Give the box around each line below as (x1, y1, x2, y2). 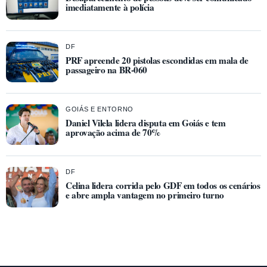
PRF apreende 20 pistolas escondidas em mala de (66, 53, 249, 67)
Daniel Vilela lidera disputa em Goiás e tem (66, 116, 226, 129)
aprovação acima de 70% (66, 125, 160, 139)
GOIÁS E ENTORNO (66, 105, 134, 113)
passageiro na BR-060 (66, 63, 147, 76)
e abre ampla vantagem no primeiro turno (66, 188, 225, 201)
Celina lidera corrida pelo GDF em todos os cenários (66, 178, 260, 192)
